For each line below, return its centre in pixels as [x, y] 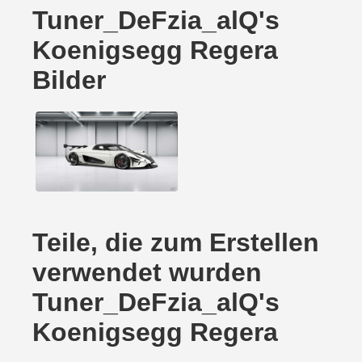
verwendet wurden [147, 273]
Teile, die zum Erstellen [176, 243]
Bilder [69, 80]
